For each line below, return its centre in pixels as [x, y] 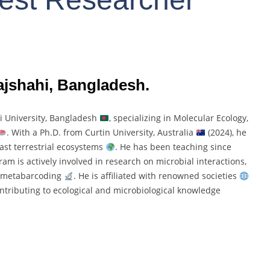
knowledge [199, 190]
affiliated [119, 176]
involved [77, 162]
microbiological [145, 190]
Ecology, [232, 118]
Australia [176, 133]
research [124, 162]
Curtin [99, 133]
